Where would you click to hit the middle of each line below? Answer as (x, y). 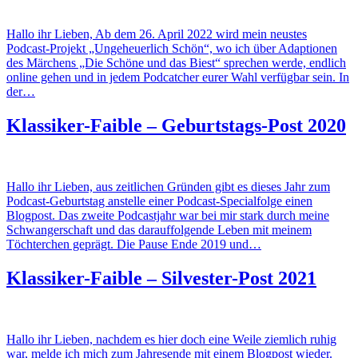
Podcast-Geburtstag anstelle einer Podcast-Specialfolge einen (159, 201)
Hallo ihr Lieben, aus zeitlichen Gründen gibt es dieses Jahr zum (168, 186)
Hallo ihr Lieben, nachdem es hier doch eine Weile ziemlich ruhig (171, 339)
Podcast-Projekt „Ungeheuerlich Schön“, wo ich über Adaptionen (172, 48)
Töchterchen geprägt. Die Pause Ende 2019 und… (134, 244)
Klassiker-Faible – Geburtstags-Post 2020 (176, 125)
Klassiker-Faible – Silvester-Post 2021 (161, 278)
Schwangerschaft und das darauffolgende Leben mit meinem (159, 229)
